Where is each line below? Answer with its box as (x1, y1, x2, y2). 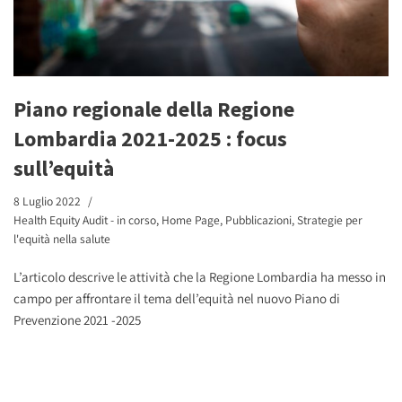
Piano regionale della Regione (13, 95, 294, 124)
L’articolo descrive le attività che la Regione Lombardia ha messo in (13, 268, 386, 286)
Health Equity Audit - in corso (13, 212, 156, 229)
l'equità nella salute (13, 231, 110, 248)
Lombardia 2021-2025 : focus (13, 125, 287, 153)
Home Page (162, 212, 220, 229)
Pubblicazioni (225, 212, 292, 229)
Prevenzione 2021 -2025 (13, 311, 141, 329)
